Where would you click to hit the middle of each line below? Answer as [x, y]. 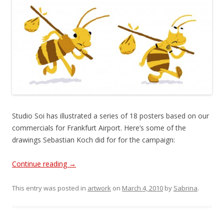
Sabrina [185, 188]
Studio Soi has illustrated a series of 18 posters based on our [110, 116]
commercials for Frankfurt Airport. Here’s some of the [99, 128]
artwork [99, 188]
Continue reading [40, 164]
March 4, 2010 [142, 188]
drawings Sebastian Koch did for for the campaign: [93, 140]
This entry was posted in [50, 188]
